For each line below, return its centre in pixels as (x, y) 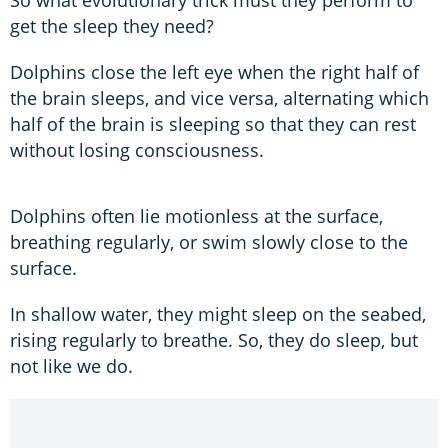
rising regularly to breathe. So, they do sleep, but (214, 339)
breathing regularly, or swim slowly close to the (209, 241)
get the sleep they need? (112, 25)
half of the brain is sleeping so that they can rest (213, 123)
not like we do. (71, 365)
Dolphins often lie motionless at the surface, (196, 215)
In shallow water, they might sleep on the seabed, (218, 313)
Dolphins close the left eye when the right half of (214, 71)
